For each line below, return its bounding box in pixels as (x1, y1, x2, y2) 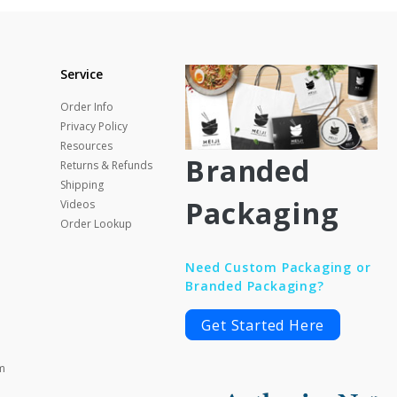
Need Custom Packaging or (185, 259, 371, 276)
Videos (59, 197, 95, 212)
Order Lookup (59, 216, 132, 231)
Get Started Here (201, 315, 325, 336)
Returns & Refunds (59, 158, 152, 173)
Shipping (59, 177, 104, 192)
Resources (59, 138, 113, 153)
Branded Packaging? (185, 277, 324, 295)
